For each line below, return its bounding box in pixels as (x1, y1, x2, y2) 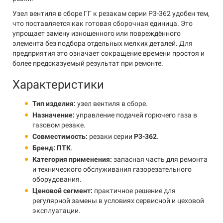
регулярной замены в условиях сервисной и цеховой (32, 197, 204, 205)
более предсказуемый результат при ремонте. (12, 59, 163, 67)
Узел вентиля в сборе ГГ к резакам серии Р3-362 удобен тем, (12, 9, 210, 17)
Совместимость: (32, 132, 88, 140)
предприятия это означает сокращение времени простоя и (12, 49, 205, 57)
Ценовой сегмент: (32, 187, 93, 195)
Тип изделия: (32, 100, 76, 108)
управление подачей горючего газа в (75, 111, 197, 119)
